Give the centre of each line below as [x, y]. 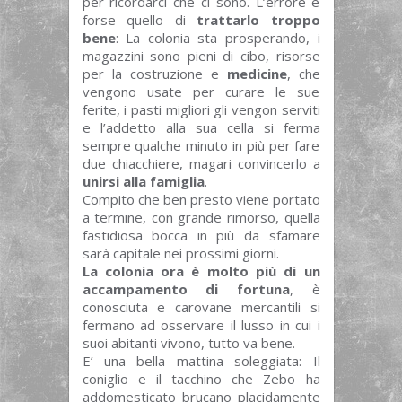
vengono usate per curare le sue [201, 91]
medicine [257, 73]
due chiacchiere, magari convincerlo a [201, 163]
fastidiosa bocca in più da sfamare [201, 235]
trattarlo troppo [258, 19]
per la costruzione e [154, 73]
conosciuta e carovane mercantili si [201, 306]
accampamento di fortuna [186, 288]
